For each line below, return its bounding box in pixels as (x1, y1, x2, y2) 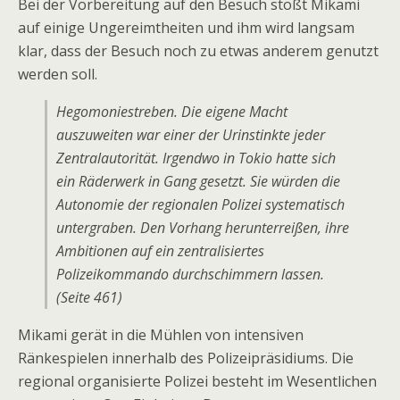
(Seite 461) (56, 287, 122, 307)
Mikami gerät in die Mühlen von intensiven (18, 325, 304, 345)
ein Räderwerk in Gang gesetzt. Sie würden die (56, 171, 340, 191)
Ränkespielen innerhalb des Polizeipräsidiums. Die (18, 348, 354, 368)
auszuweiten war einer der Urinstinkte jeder (56, 125, 325, 145)
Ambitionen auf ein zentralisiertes (56, 241, 264, 261)
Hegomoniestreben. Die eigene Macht (56, 102, 287, 121)
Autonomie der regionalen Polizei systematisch (56, 195, 345, 214)
